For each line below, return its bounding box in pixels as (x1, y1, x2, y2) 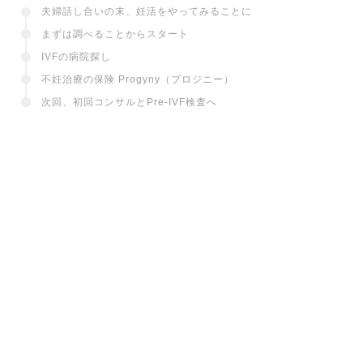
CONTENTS (20, 163, 127, 182)
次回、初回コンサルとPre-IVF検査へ (41, 297, 217, 310)
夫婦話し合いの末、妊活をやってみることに (41, 207, 252, 219)
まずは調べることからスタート (41, 229, 189, 241)
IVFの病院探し (41, 252, 111, 264)
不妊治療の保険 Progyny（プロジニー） (41, 275, 234, 287)
